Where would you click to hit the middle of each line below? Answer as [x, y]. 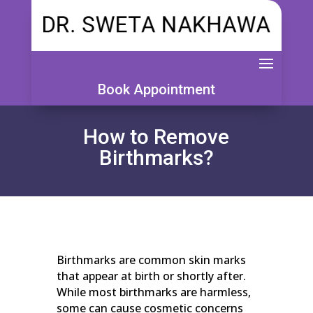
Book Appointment [156, 89]
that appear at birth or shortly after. [151, 276]
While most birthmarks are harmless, [153, 292]
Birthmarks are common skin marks [151, 260]
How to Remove [156, 136]
